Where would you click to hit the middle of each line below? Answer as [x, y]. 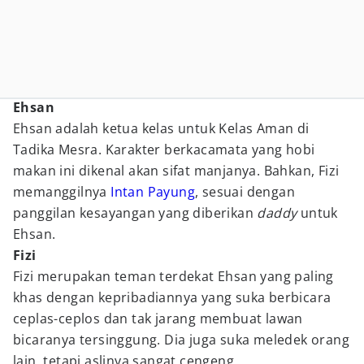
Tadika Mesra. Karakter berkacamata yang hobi [164, 149]
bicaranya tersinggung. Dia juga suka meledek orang [181, 340]
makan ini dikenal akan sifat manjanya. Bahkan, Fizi [176, 171]
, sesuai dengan [245, 192]
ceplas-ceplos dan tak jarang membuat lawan [158, 318]
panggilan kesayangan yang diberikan [135, 213]
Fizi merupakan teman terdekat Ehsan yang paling [173, 276]
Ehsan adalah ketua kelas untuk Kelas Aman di [161, 128]
